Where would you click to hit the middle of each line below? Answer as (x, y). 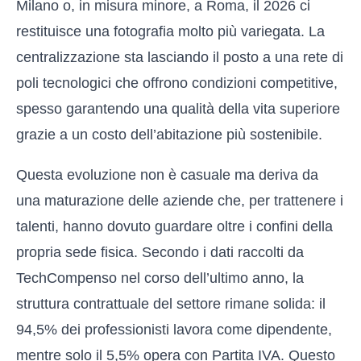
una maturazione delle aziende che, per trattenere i (180, 201)
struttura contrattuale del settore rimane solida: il (171, 304)
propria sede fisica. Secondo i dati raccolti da (160, 252)
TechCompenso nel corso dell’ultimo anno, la (160, 278)
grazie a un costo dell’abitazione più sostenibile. (169, 135)
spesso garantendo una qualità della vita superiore (178, 109)
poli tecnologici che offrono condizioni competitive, (177, 83)
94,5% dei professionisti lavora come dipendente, (174, 330)
